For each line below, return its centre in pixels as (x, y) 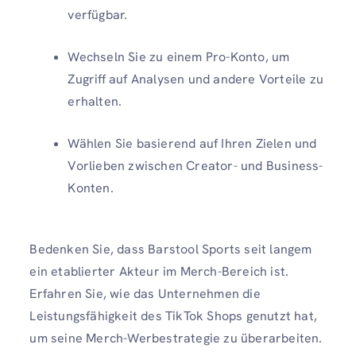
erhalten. (95, 102)
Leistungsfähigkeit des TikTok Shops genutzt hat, (173, 316)
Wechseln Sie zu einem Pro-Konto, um (179, 57)
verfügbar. (98, 15)
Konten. (91, 188)
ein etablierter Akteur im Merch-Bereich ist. (159, 272)
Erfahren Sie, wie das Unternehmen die (145, 294)
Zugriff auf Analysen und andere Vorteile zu (195, 79)
